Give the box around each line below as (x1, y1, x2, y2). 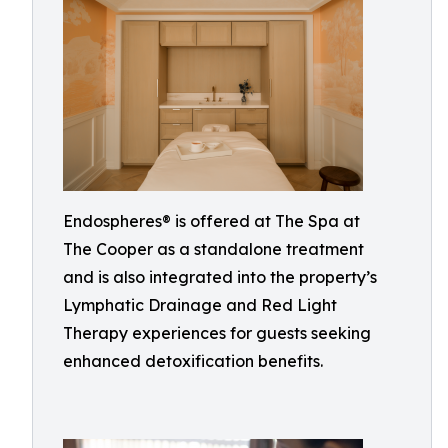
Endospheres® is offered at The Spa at (63, 211, 360, 231)
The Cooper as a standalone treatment (63, 239, 364, 259)
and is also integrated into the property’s (63, 267, 377, 287)
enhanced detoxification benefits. (63, 351, 323, 371)
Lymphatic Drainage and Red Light (63, 295, 337, 315)
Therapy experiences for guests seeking (63, 323, 371, 343)
